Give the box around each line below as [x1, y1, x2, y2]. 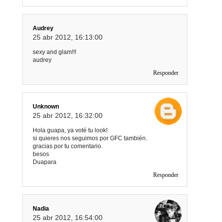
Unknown [33, 103, 59, 110]
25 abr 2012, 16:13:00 [33, 33, 103, 41]
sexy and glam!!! [33, 48, 76, 55]
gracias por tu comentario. [33, 142, 103, 150]
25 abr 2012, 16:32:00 [33, 111, 103, 119]
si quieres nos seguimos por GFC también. [33, 134, 147, 142]
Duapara [33, 158, 56, 166]
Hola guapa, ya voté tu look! [33, 126, 108, 134]
